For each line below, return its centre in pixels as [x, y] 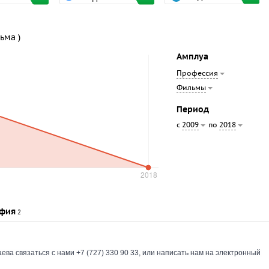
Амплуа [192, 57]
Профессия [197, 74]
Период [193, 110]
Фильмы [191, 88]
